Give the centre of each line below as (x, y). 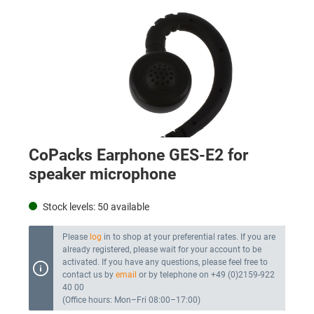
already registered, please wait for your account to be (162, 249)
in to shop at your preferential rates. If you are (188, 237)
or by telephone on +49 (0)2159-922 (205, 274)
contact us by (89, 274)
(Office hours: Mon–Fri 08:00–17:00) (131, 300)
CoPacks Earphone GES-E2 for (138, 156)
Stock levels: (69, 207)
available (129, 207)
